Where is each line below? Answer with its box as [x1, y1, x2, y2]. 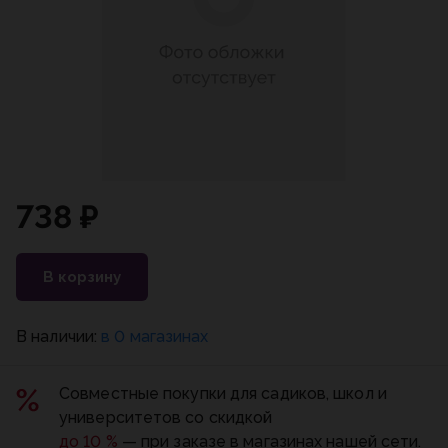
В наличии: [16, 327, 102, 346]
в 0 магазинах [101, 327, 209, 346]
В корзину [42, 267, 122, 286]
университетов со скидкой [59, 408, 273, 427]
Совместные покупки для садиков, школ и [59, 384, 387, 403]
